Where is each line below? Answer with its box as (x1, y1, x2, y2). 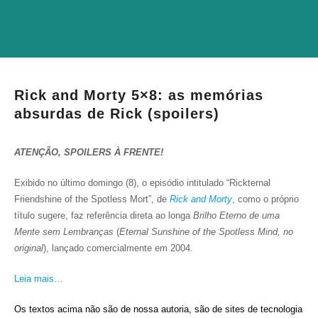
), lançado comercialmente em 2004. (43, 243, 196, 253)
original (14, 243, 43, 253)
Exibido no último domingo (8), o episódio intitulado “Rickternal (14, 177, 270, 188)
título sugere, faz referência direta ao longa (14, 210, 193, 221)
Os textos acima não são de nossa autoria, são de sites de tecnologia (14, 304, 302, 314)
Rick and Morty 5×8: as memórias (14, 87, 263, 103)
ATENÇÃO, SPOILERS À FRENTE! (14, 147, 163, 158)
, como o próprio (232, 194, 299, 204)
